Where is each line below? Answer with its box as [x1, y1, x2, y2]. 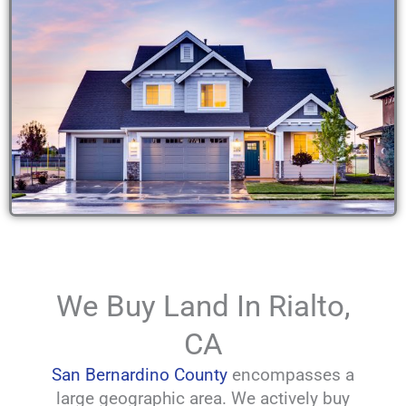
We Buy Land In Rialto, [55, 287, 351, 324]
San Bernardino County [52, 363, 227, 385]
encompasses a [227, 363, 354, 385]
